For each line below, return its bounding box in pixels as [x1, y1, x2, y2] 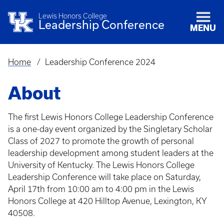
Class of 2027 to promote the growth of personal [8, 136, 194, 145]
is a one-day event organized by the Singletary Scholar [8, 124, 212, 133]
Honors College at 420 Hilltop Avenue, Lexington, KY [8, 196, 207, 205]
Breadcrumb [8, 64, 63, 75]
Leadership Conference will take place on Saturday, [8, 172, 201, 181]
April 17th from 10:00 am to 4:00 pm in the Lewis [8, 184, 194, 193]
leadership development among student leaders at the [8, 148, 213, 157]
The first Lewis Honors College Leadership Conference [8, 112, 213, 121]
